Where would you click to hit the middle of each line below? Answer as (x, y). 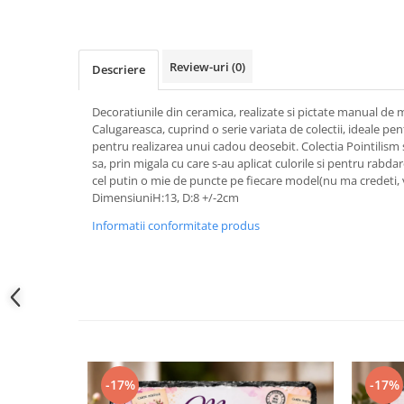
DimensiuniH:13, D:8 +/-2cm (165, 197)
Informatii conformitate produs (176, 225)
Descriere (119, 69)
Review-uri (201, 67)
